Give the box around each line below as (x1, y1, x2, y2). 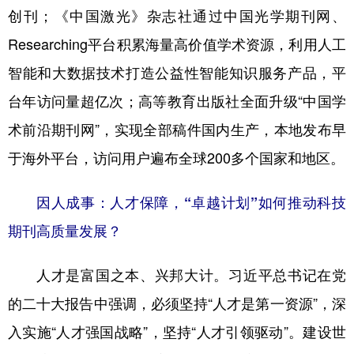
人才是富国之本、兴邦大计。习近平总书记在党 (36, 268, 346, 282)
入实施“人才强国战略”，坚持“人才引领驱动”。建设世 (8, 325, 346, 339)
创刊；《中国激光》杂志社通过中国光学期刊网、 (8, 9, 346, 23)
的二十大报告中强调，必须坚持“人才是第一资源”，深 (8, 296, 346, 311)
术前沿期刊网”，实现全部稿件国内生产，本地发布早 (8, 122, 346, 137)
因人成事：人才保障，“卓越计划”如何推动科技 (36, 195, 346, 209)
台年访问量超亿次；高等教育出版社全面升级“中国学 (8, 94, 346, 108)
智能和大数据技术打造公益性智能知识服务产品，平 (8, 66, 346, 80)
